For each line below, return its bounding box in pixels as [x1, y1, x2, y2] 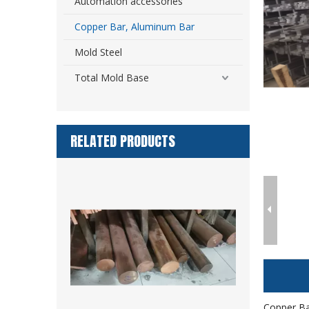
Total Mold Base [74, 71, 149, 84]
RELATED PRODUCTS [70, 130, 175, 152]
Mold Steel [74, 46, 122, 59]
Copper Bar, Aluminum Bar [74, 20, 195, 33]
